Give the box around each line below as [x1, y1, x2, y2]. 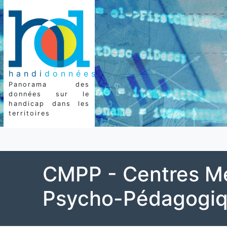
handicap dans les [9, 100, 90, 108]
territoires [9, 109, 50, 118]
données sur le [9, 90, 90, 98]
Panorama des [9, 81, 90, 89]
